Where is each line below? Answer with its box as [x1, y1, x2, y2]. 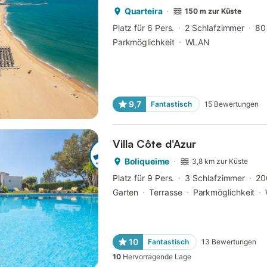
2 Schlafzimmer [185, 23, 245, 33]
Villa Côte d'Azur [112, 136, 196, 150]
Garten [112, 187, 139, 197]
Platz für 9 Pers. [112, 172, 175, 183]
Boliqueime [124, 156, 170, 166]
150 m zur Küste [185, 7, 242, 16]
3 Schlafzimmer [185, 172, 246, 183]
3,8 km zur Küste [192, 156, 249, 166]
